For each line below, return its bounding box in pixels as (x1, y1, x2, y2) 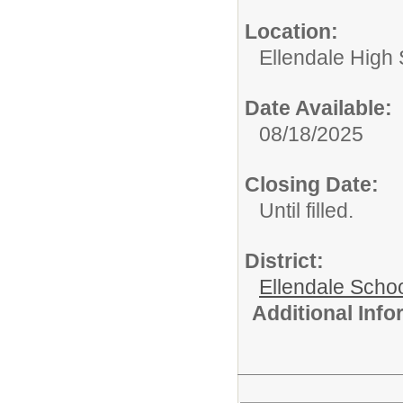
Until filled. (259, 198, 354, 222)
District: (245, 248, 324, 273)
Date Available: (245, 95, 392, 120)
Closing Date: (245, 172, 379, 196)
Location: (245, 19, 338, 43)
